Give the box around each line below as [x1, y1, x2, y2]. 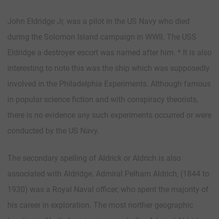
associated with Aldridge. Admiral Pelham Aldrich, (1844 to [7, 169, 209, 178]
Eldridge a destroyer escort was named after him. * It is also [7, 47, 212, 57]
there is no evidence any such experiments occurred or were [7, 110, 211, 120]
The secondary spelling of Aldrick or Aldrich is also [7, 153, 181, 163]
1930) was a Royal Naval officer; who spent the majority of [7, 184, 209, 194]
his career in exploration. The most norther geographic [7, 200, 193, 210]
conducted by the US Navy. [7, 126, 99, 135]
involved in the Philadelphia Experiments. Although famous [7, 79, 211, 88]
